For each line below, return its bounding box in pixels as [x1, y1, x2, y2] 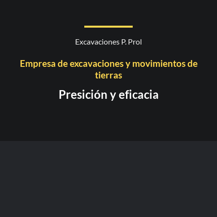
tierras [95, 69, 122, 80]
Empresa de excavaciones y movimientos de [19, 57, 198, 69]
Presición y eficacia [58, 87, 159, 102]
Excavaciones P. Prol [75, 37, 142, 46]
